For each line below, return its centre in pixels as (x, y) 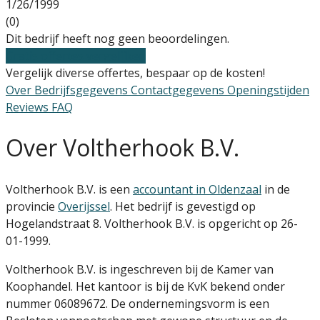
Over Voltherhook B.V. (122, 148)
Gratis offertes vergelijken (76, 55)
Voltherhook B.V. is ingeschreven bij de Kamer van (140, 269)
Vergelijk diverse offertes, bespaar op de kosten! (135, 72)
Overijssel (84, 206)
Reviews (29, 107)
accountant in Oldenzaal (197, 189)
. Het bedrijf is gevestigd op (183, 206)
